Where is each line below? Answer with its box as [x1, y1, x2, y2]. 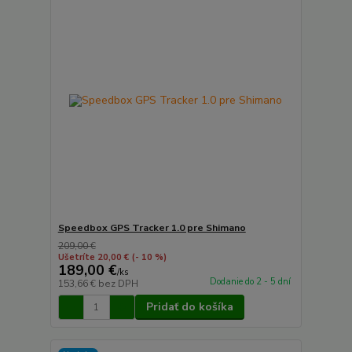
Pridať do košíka [145, 299, 233, 314]
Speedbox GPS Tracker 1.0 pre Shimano [57, 222, 246, 234]
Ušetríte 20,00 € [57, 251, 129, 263]
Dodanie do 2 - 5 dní [209, 276, 291, 288]
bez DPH [97, 277, 138, 290]
